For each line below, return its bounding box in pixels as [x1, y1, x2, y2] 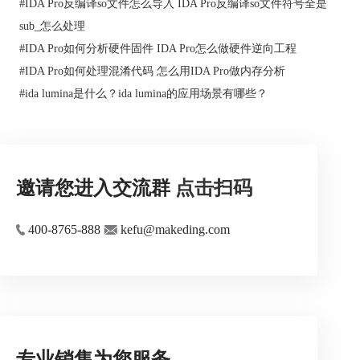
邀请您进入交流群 [16, 177, 175, 198]
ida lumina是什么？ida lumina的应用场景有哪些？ [24, 87, 268, 100]
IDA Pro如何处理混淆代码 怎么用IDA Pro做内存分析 [24, 64, 285, 78]
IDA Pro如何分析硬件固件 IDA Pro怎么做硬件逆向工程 [24, 42, 297, 55]
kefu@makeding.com [117, 222, 230, 236]
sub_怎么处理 [18, 19, 85, 33]
